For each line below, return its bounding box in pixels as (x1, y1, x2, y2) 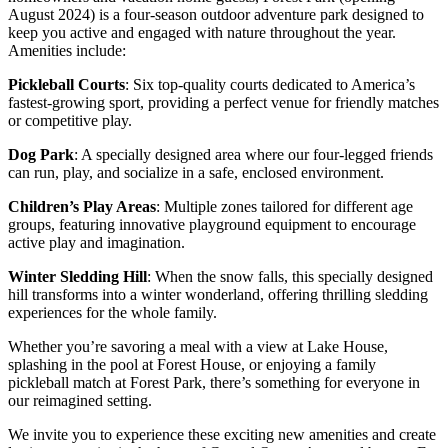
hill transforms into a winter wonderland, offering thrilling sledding (8, 286, 428, 304)
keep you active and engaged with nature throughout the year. (8, 24, 396, 42)
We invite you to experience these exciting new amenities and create (8, 426, 436, 444)
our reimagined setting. (8, 392, 152, 410)
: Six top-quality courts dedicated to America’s (125, 76, 415, 94)
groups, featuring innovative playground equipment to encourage (8, 216, 416, 234)
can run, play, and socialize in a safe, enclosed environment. (8, 164, 384, 182)
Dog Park (8, 146, 74, 164)
